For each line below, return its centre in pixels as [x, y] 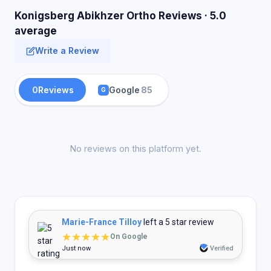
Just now [76, 248]
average [36, 31]
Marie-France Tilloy [102, 222]
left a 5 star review [178, 222]
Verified [222, 248]
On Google [129, 237]
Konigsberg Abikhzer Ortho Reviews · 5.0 [120, 16]
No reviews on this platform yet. [135, 149]
